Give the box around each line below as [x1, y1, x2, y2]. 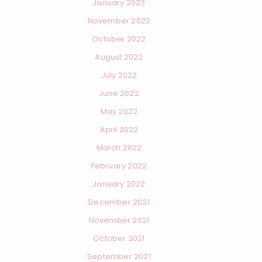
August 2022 [95, 51, 143, 63]
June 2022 [99, 88, 139, 99]
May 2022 [100, 106, 138, 117]
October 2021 [93, 233, 145, 244]
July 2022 [101, 70, 137, 81]
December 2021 [88, 196, 150, 208]
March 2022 [96, 142, 142, 153]
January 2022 [92, 178, 146, 189]
